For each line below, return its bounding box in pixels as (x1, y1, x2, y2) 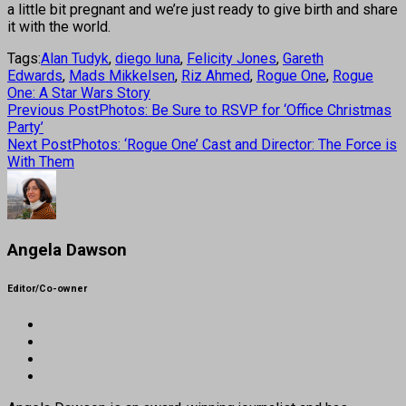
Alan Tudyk (41, 49, 109, 67)
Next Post (7, 135, 72, 153)
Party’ (7, 118, 43, 136)
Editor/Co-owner (7, 282, 87, 295)
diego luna (115, 49, 180, 67)
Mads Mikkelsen (69, 66, 175, 84)
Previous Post (7, 101, 99, 119)
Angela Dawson (7, 239, 127, 260)
